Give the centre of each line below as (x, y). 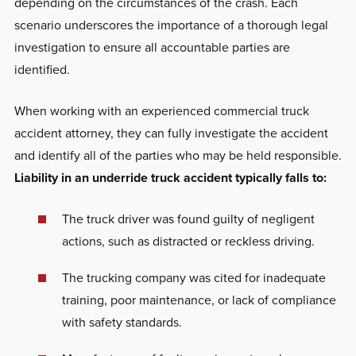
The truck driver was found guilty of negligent (188, 219)
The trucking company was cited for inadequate (193, 277)
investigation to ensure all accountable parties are (152, 47)
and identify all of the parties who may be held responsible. (178, 155)
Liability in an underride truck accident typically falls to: (170, 177)
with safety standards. (122, 322)
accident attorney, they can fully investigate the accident (171, 133)
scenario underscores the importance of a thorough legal (171, 25)
